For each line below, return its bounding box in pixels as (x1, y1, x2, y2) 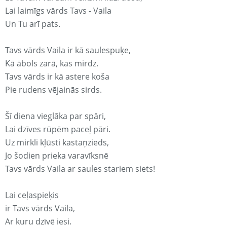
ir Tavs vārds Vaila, (5, 203, 75, 214)
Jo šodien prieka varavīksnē (5, 150, 108, 162)
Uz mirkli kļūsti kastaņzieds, (5, 137, 109, 148)
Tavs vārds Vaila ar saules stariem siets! (5, 163, 155, 175)
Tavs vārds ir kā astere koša (5, 71, 109, 83)
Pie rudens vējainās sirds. (5, 84, 102, 96)
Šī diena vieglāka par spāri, (5, 110, 106, 122)
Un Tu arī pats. (5, 18, 60, 30)
